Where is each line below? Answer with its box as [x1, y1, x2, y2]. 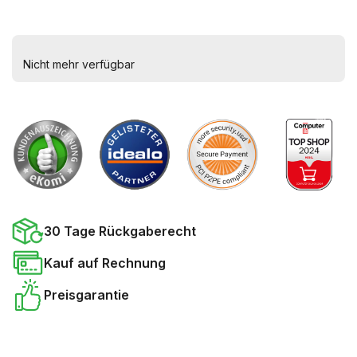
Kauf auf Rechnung [44, 255, 166, 271]
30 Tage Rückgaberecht [44, 223, 196, 239]
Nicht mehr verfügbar [23, 57, 135, 71]
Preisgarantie [44, 287, 129, 303]
